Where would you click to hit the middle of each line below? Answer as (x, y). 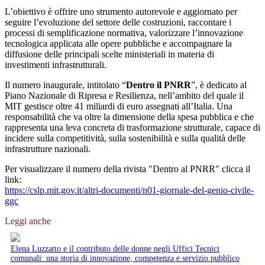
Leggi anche (28, 221)
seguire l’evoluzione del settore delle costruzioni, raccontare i (118, 22)
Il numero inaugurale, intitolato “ (65, 85)
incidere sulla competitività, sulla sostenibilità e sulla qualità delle (125, 138)
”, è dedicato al (219, 85)
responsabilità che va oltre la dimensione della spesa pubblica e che (129, 117)
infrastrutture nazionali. (48, 148)
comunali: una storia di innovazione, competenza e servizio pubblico (125, 258)
